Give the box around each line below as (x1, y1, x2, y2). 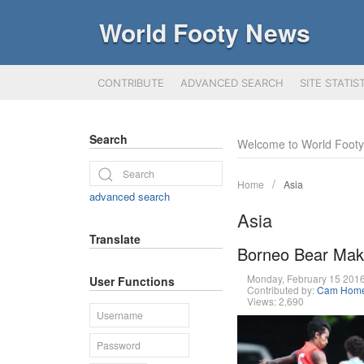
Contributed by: (246, 283, 317, 297)
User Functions (89, 272, 175, 289)
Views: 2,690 (246, 294, 304, 308)
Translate (89, 230, 141, 247)
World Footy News (99, 15, 310, 50)
